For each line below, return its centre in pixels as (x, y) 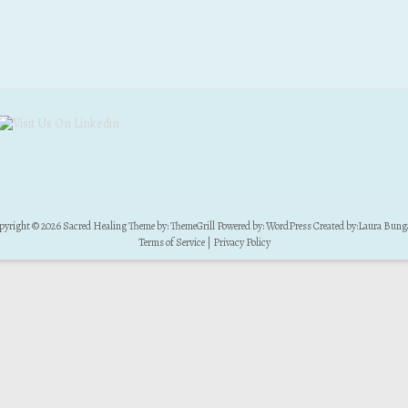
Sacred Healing (94, 225)
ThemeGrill (192, 225)
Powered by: (240, 225)
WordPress (288, 225)
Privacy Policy (241, 242)
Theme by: (148, 225)
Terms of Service (171, 242)
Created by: (334, 225)
